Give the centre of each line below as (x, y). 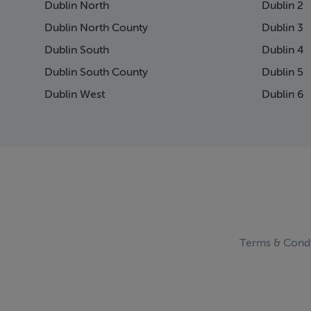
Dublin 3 (283, 28)
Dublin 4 (283, 50)
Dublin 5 (283, 72)
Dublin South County (96, 72)
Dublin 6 (283, 94)
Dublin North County (96, 28)
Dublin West (75, 94)
